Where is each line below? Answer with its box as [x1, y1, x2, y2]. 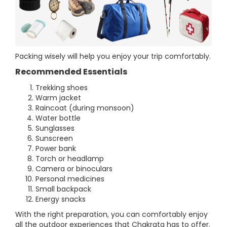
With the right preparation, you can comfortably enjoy [15, 209, 208, 219]
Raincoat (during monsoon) [35, 103, 134, 113]
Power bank [35, 143, 76, 154]
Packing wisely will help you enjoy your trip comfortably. [15, 51, 211, 61]
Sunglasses [35, 123, 74, 133]
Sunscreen [35, 133, 73, 143]
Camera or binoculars [35, 164, 112, 174]
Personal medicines [35, 174, 104, 184]
